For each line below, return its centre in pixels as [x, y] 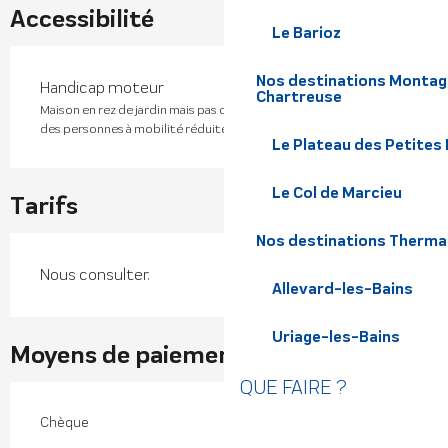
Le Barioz [306, 32]
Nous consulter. [94, 275]
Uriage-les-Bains [336, 336]
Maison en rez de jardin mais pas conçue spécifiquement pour [213, 110]
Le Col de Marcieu [337, 192]
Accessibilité [82, 19]
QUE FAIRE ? [293, 387]
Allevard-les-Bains [342, 288]
